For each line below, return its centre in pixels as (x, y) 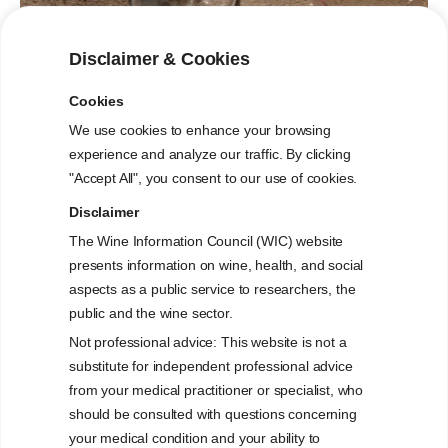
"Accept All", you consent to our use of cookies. (213, 178)
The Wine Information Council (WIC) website (206, 241)
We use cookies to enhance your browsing (200, 130)
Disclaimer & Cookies (159, 59)
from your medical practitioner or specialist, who (216, 390)
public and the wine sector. (151, 313)
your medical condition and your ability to (195, 438)
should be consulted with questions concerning (213, 414)
